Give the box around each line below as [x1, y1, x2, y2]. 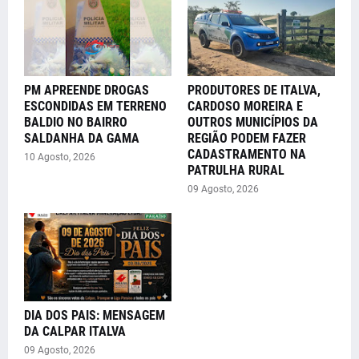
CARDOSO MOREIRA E [188, 99, 303, 115]
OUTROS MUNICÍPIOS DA [188, 115, 318, 131]
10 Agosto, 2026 [24, 151, 95, 163]
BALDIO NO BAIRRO [24, 115, 127, 131]
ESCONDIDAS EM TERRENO [24, 99, 167, 115]
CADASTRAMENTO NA [188, 147, 306, 163]
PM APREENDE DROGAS [24, 83, 149, 99]
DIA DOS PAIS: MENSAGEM [24, 308, 165, 324]
